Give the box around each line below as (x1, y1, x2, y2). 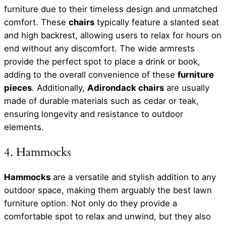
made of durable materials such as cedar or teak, (4, 96, 199, 106)
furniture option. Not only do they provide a (4, 198, 177, 208)
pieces (4, 83, 32, 93)
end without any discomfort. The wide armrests (4, 43, 195, 53)
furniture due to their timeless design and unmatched (4, 4, 217, 14)
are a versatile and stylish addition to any (50, 172, 216, 182)
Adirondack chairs (87, 83, 164, 93)
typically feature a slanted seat (94, 17, 219, 27)
